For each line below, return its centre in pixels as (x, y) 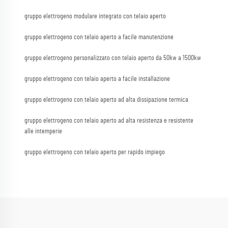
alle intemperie (43, 132)
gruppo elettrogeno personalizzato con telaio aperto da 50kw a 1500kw (113, 58)
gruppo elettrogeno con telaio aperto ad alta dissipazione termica (106, 100)
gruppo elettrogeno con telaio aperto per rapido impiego (95, 152)
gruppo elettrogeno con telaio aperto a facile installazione (97, 79)
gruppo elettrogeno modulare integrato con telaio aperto (95, 17)
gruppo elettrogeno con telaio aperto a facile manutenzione (99, 37)
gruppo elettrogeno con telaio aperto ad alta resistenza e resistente (109, 121)
